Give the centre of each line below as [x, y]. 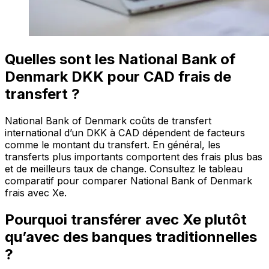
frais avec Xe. [36, 193]
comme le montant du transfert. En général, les [113, 145]
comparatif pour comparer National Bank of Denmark [128, 181]
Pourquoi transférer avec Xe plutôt [126, 219]
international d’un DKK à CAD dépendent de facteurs [125, 133]
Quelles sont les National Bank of [120, 59]
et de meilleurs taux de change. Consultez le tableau [124, 169]
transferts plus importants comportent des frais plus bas [134, 157]
